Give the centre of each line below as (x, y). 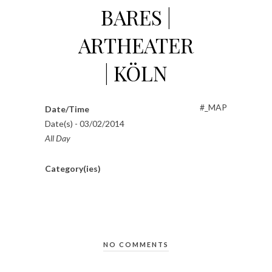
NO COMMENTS (136, 245)
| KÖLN (136, 73)
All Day (58, 138)
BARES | (136, 17)
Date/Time (67, 109)
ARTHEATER (136, 45)
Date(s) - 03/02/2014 (85, 124)
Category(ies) (73, 169)
